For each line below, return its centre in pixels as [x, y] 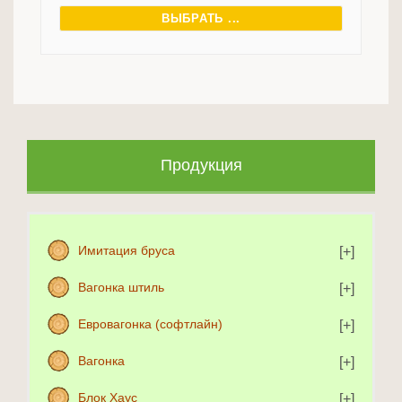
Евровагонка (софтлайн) [150, 324]
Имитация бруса [127, 251]
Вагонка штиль [121, 288]
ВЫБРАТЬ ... [201, 19]
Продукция [201, 166]
